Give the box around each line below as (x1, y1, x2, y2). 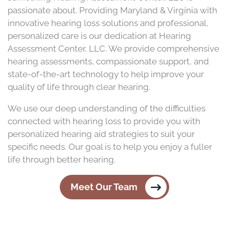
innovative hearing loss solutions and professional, (8, 18, 209, 28)
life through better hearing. (8, 154, 118, 165)
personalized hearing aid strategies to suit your (8, 129, 195, 139)
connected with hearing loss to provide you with (8, 116, 200, 126)
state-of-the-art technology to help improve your (8, 69, 204, 79)
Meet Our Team (71, 181, 138, 192)
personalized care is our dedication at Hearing (8, 31, 191, 41)
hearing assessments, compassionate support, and (8, 56, 209, 66)
